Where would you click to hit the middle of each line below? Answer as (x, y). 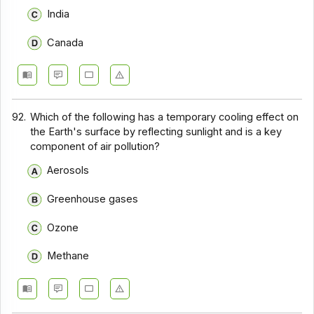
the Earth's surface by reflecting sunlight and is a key (156, 131)
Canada (65, 42)
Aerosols (68, 171)
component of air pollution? (95, 146)
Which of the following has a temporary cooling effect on (165, 117)
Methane (68, 256)
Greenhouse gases (92, 199)
